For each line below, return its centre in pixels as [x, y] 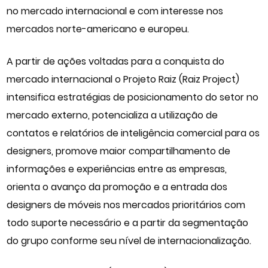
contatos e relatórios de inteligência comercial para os [133, 133]
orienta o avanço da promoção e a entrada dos [117, 187]
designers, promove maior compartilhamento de [119, 151]
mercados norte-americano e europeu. [114, 29]
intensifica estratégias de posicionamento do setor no [133, 97]
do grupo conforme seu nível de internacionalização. [129, 240]
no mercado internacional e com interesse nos [115, 11]
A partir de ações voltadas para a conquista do [116, 61]
